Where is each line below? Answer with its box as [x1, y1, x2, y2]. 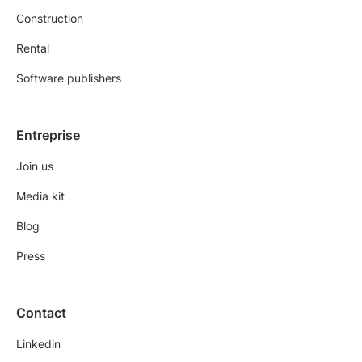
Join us [16, 158, 53, 173]
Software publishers [16, 70, 121, 85]
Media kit [16, 188, 65, 203]
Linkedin [16, 336, 61, 351]
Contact [16, 304, 66, 321]
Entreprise [16, 126, 80, 143]
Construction [16, 11, 83, 25]
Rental [16, 40, 49, 55]
